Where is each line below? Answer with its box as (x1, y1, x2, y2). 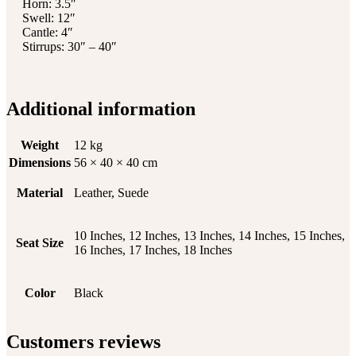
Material (17, 186, 63, 200)
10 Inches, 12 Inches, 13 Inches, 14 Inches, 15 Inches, (74, 229, 345, 243)
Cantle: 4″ (22, 25, 73, 40)
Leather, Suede (74, 186, 149, 200)
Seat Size (16, 236, 64, 250)
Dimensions (9, 156, 71, 170)
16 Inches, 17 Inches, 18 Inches (74, 243, 232, 257)
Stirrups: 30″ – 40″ (22, 40, 117, 54)
